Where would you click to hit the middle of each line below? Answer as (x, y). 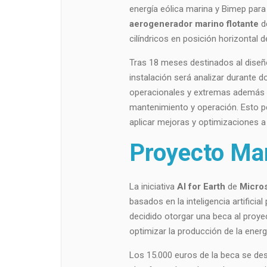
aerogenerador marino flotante (194, 24)
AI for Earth (202, 187)
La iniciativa (153, 187)
